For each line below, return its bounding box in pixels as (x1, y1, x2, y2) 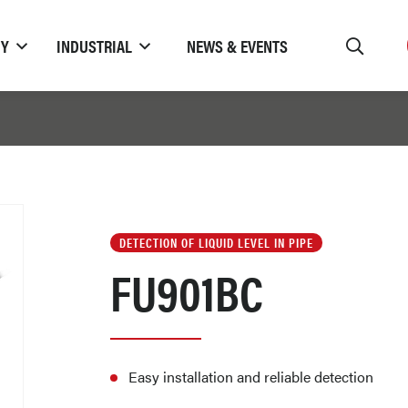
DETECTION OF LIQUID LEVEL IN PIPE (119, 233, 314, 251)
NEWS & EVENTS (186, 33, 288, 58)
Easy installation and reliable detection (128, 365, 374, 387)
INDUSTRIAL (56, 33, 132, 58)
